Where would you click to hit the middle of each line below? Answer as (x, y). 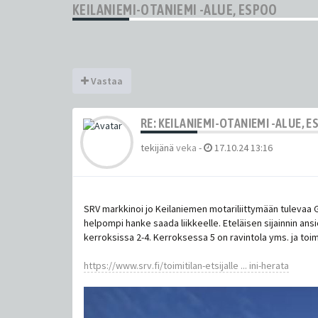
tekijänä (158, 147)
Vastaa (106, 81)
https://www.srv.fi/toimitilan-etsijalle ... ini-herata (186, 265)
